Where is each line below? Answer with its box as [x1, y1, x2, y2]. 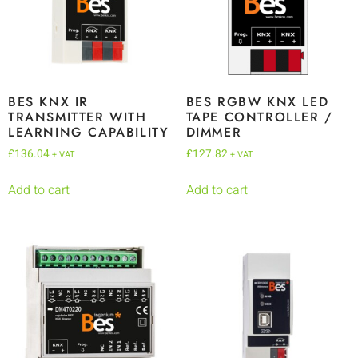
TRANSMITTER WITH [8, 107, 147, 126]
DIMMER [185, 122, 242, 141]
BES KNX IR [8, 92, 89, 111]
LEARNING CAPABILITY [8, 122, 169, 141]
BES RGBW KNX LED [185, 92, 329, 111]
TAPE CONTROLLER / [185, 107, 333, 126]
